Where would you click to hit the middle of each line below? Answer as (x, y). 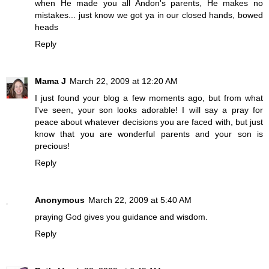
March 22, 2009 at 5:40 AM (140, 200)
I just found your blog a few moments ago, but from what (149, 98)
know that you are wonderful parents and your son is (149, 134)
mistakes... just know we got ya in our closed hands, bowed (149, 15)
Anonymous (60, 200)
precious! (52, 146)
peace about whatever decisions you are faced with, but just (149, 122)
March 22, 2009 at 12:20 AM (124, 81)
